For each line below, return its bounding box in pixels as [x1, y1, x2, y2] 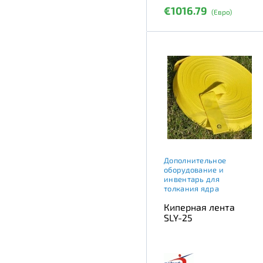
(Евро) [211, 7, 232, 16]
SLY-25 [164, 211, 193, 223]
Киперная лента [164, 201, 235, 213]
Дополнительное [164, 155, 227, 165]
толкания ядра [164, 183, 219, 193]
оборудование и [164, 164, 224, 174]
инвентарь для [164, 174, 220, 184]
